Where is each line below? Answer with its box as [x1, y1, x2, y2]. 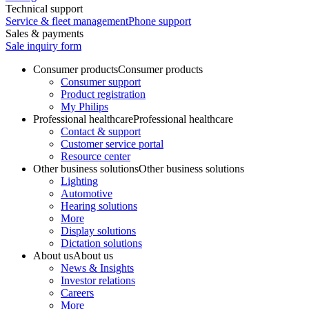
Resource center [61, 150, 130, 162]
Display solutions [61, 225, 136, 237]
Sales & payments [6, 28, 83, 39]
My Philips [61, 101, 108, 112]
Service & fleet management [6, 15, 128, 27]
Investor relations [61, 275, 135, 286]
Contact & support [61, 126, 141, 137]
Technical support [6, 3, 83, 14]
